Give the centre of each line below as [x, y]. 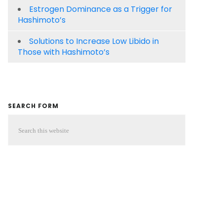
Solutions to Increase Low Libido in [94, 41]
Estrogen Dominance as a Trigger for [101, 9]
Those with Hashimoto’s [64, 52]
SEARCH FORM [33, 106]
